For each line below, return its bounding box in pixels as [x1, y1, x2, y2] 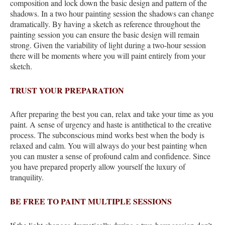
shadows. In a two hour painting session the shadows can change [10, 8, 214, 19]
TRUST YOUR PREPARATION [10, 84, 124, 96]
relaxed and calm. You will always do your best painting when [10, 140, 207, 151]
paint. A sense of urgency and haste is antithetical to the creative [10, 119, 211, 130]
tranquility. [10, 172, 44, 183]
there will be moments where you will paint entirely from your [10, 50, 205, 61]
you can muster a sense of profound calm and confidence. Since [10, 151, 210, 162]
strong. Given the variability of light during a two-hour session [10, 40, 206, 51]
